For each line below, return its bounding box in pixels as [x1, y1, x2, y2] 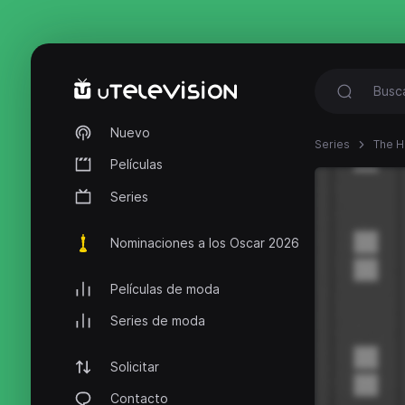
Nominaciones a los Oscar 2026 [110, 234, 299, 250]
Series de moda [110, 313, 205, 329]
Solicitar [110, 359, 159, 375]
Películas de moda [110, 280, 220, 297]
